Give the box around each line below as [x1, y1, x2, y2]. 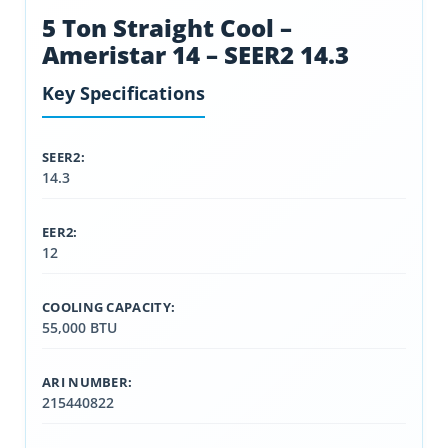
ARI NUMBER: [42, 373, 133, 391]
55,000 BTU [42, 318, 117, 337]
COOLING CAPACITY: [42, 298, 176, 316]
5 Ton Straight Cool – [42, 11, 292, 44]
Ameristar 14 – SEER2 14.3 [42, 38, 349, 71]
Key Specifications [42, 81, 205, 105]
